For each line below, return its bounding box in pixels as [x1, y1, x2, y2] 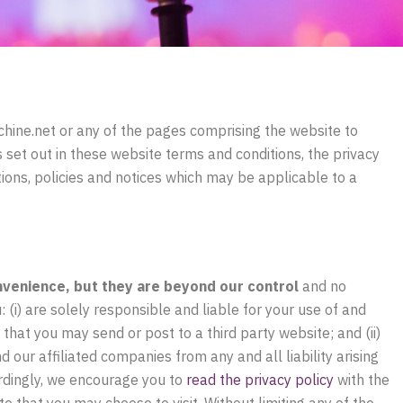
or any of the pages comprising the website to [56, 121, 358, 139]
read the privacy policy [186, 370, 334, 389]
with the [334, 370, 390, 389]
